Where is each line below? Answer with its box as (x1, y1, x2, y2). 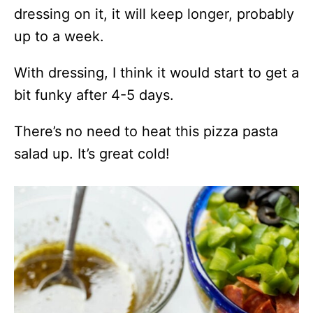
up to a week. (14, 27, 108, 45)
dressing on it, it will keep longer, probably (14, 5, 294, 22)
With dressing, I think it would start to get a (14, 64, 299, 81)
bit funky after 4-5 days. (14, 86, 178, 103)
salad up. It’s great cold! (14, 145, 174, 162)
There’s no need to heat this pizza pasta (14, 122, 278, 140)
